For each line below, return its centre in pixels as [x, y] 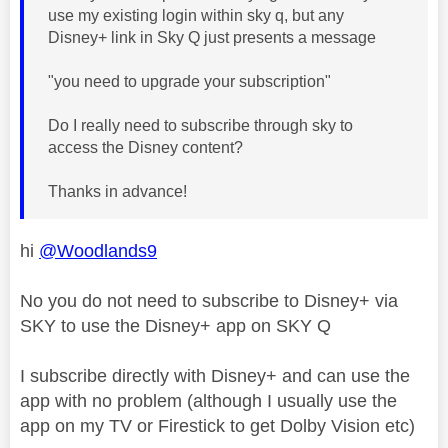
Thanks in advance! [117, 191]
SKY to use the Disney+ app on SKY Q [175, 325]
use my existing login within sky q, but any [196, 15]
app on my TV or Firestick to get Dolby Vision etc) [217, 425]
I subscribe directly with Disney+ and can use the [215, 375]
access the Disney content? [145, 147]
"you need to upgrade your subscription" [189, 81]
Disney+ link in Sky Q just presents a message [214, 37]
